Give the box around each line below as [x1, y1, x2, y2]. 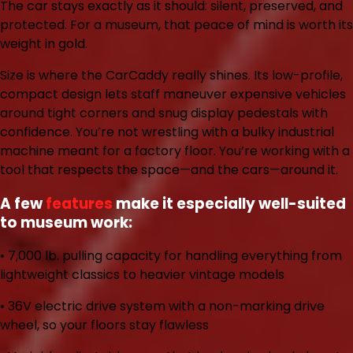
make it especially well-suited [113, 192, 346, 214]
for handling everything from [161, 247, 342, 266]
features [46, 192, 113, 214]
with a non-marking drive [165, 297, 325, 316]
